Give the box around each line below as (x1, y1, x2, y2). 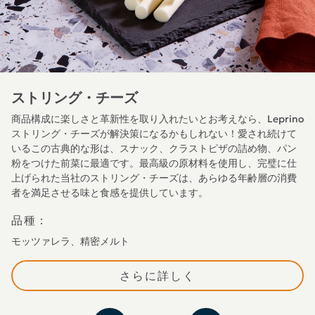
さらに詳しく (120, 269, 195, 283)
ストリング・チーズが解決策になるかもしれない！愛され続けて (11, 127, 297, 140)
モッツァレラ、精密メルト (11, 235, 129, 247)
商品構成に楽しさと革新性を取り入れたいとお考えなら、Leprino (11, 112, 304, 125)
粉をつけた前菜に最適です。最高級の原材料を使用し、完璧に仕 (11, 157, 297, 169)
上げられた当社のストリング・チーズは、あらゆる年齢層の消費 (11, 172, 297, 184)
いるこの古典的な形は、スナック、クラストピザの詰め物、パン (11, 142, 297, 155)
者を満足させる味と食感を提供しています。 (11, 186, 208, 199)
